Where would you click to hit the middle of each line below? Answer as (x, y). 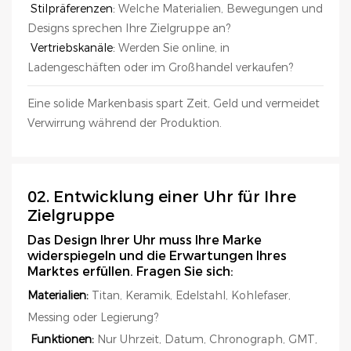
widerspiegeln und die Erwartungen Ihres (157, 255)
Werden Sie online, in (172, 47)
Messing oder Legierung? (93, 317)
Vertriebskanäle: (73, 47)
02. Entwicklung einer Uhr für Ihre (162, 196)
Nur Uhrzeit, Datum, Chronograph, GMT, (206, 339)
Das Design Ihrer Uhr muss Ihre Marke (145, 240)
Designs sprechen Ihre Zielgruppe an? (129, 28)
